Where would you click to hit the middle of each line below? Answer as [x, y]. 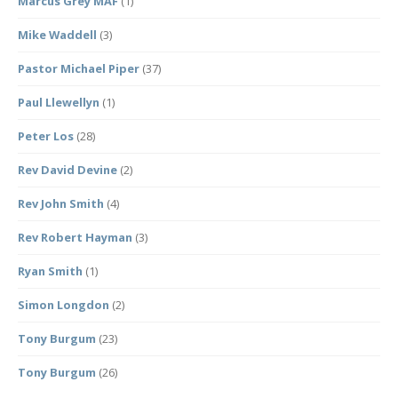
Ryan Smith [50, 271]
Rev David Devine [68, 170]
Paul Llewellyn [59, 102]
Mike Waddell [57, 35]
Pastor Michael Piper [79, 68]
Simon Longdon [64, 305]
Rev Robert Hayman [75, 237]
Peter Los [46, 136]
